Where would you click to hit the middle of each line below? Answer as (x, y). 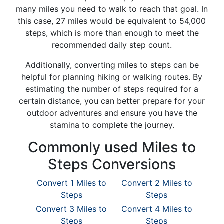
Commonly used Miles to (112, 147)
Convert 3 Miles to (72, 209)
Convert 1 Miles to (71, 183)
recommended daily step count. (112, 45)
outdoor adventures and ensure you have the (112, 113)
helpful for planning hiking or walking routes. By (112, 77)
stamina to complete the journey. (112, 125)
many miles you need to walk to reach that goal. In (112, 9)
